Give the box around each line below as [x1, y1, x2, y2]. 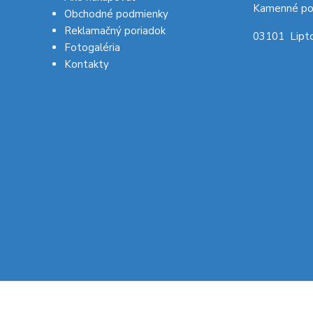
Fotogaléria [64, 41, 120, 54]
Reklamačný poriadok [64, 24, 166, 38]
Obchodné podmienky [64, 7, 168, 21]
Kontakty [64, 57, 109, 71]
